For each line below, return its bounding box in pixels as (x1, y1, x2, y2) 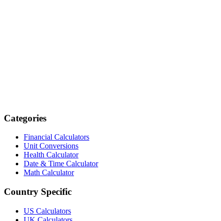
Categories (4, 112, 46, 123)
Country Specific (4, 186, 72, 197)
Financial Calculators (24, 133, 89, 142)
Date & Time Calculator (24, 159, 98, 168)
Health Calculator (24, 150, 78, 159)
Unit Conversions (24, 142, 78, 150)
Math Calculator (24, 168, 74, 177)
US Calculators (24, 206, 71, 215)
